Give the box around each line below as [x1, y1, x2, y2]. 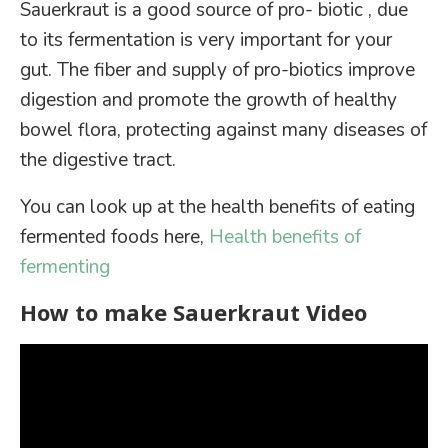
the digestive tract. [20, 147, 176, 174]
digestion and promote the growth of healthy [20, 87, 397, 114]
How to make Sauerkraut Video [20, 295, 367, 332]
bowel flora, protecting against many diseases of [20, 117, 427, 144]
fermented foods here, [20, 224, 209, 251]
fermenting [20, 254, 110, 281]
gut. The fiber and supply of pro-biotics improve [20, 57, 415, 84]
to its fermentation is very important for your [20, 27, 392, 54]
